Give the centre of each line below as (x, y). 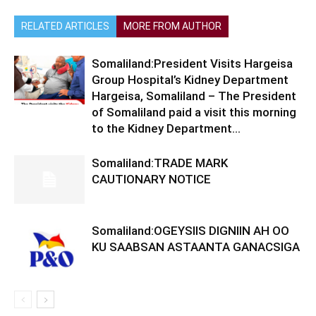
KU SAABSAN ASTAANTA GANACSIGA (196, 247)
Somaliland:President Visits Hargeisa (192, 63)
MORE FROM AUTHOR (172, 26)
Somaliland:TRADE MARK (160, 163)
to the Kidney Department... (166, 128)
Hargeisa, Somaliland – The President (194, 96)
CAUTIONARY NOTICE (154, 179)
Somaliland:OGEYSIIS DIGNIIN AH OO (190, 230)
